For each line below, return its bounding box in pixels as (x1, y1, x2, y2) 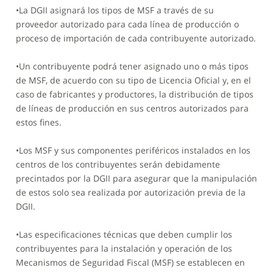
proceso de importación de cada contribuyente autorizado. (15, 32, 256, 44)
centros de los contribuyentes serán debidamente (15, 158, 220, 171)
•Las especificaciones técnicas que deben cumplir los (15, 229, 232, 241)
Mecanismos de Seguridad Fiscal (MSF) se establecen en (15, 257, 245, 269)
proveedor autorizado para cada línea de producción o (15, 18, 239, 30)
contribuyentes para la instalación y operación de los (15, 243, 232, 255)
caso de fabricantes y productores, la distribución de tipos (15, 88, 253, 101)
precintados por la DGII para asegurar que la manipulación (15, 172, 257, 185)
